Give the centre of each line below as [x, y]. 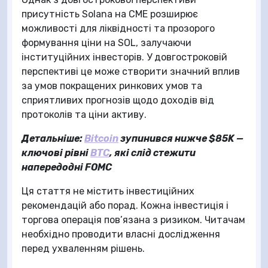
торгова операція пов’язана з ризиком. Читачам [133, 220]
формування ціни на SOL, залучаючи [106, 43]
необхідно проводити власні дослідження [121, 234]
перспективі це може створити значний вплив [131, 71]
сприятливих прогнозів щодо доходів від [118, 100]
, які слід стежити [153, 153]
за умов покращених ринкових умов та [112, 86]
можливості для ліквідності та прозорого [118, 28]
